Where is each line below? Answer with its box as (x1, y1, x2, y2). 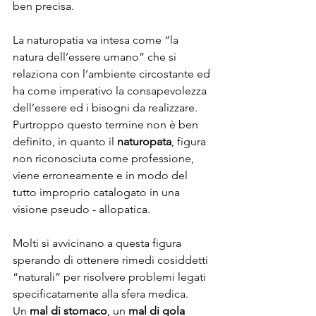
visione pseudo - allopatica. (13, 202, 150, 216)
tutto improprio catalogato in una (13, 185, 183, 199)
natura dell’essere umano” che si (13, 49, 179, 63)
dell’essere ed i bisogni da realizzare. (13, 100, 197, 114)
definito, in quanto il (13, 134, 117, 148)
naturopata (117, 134, 171, 148)
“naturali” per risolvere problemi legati (13, 269, 209, 284)
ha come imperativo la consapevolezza (13, 83, 209, 97)
